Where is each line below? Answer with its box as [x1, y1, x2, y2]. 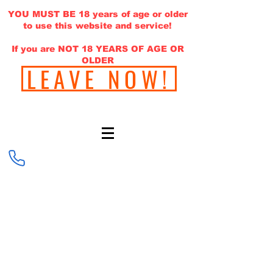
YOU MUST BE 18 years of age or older [7, 9, 188, 19]
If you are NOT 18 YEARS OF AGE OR [11, 44, 184, 54]
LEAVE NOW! [26, 62, 172, 96]
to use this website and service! [23, 21, 172, 30]
